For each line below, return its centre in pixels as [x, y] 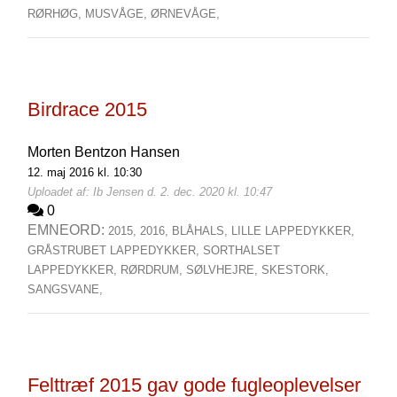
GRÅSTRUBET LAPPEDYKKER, [115, 250]
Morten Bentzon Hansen [103, 152]
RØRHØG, [56, 14]
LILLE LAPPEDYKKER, [292, 231]
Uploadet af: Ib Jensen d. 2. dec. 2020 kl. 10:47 [149, 192]
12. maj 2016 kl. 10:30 [84, 172]
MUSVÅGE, [117, 14]
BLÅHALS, [201, 231]
